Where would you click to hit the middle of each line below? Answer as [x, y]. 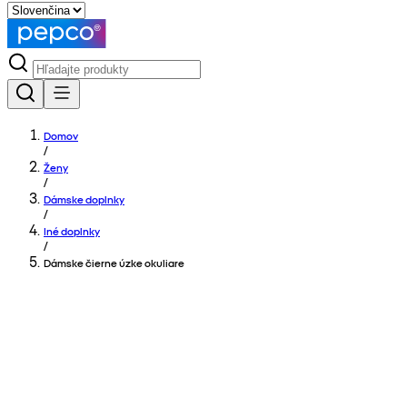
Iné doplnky [72, 231]
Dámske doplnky [84, 199]
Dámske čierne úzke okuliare [114, 263]
